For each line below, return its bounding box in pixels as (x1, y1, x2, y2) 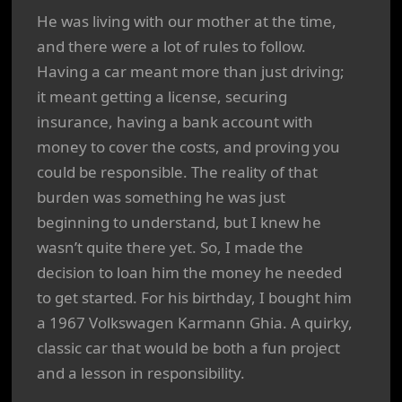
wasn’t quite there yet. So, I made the (37, 237, 303, 258)
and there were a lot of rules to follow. (37, 36, 306, 57)
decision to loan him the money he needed (37, 262, 342, 283)
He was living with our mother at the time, (37, 11, 336, 31)
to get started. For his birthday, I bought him (37, 287, 352, 308)
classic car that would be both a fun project (37, 337, 340, 358)
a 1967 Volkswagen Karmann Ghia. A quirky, (37, 312, 353, 333)
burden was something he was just (37, 187, 285, 207)
